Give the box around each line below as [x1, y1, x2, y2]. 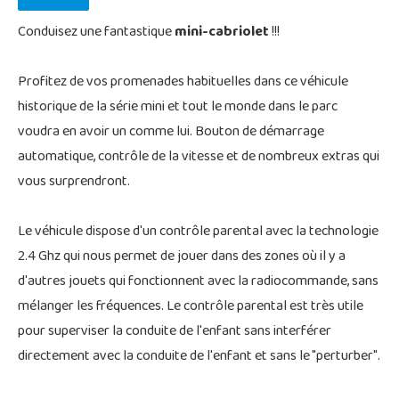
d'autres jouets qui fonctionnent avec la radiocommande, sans [18, 267, 379, 297]
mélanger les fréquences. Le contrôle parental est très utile [18, 292, 363, 322]
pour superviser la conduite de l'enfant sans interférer [18, 317, 331, 346]
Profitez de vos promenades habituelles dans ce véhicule [18, 68, 348, 97]
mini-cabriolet [175, 18, 269, 47]
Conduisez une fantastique [18, 18, 175, 47]
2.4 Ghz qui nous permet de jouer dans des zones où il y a [18, 242, 346, 272]
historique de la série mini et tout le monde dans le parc [18, 93, 338, 122]
